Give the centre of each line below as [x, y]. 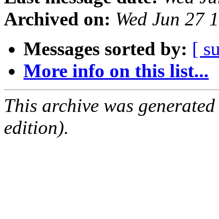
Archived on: [57, 19]
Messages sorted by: [105, 49]
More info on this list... [116, 71]
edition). [36, 128]
